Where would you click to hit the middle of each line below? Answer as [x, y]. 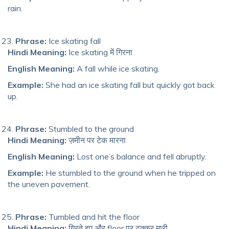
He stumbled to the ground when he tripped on [130, 173]
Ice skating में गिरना [99, 52]
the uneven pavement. [49, 184]
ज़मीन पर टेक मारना [96, 140]
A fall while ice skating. [117, 68]
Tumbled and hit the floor [93, 216]
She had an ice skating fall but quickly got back [129, 85]
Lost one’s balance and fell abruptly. [141, 156]
